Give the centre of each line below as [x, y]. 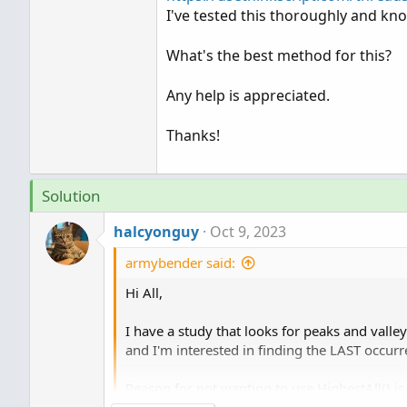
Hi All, [144, 292]
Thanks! [193, 135]
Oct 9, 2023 [248, 231]
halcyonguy [156, 231]
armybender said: [180, 262]
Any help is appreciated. [248, 95]
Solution [71, 195]
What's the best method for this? [279, 55]
